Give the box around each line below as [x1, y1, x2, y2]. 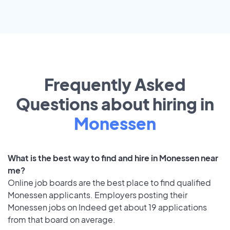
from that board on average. [8, 214, 116, 225]
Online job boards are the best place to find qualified [8, 177, 211, 188]
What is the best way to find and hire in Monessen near [8, 152, 218, 164]
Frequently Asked [44, 74, 186, 95]
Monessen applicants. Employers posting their [8, 189, 187, 201]
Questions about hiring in [16, 93, 214, 114]
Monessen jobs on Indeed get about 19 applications [8, 202, 207, 213]
